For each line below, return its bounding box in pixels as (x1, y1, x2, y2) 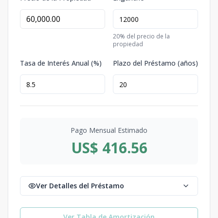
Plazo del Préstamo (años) (113, 58, 198, 68)
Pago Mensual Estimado (71, 126, 147, 135)
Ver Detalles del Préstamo (36, 181, 124, 190)
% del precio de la (120, 32, 170, 40)
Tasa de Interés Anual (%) (20, 58, 102, 68)
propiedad (113, 40, 143, 48)
